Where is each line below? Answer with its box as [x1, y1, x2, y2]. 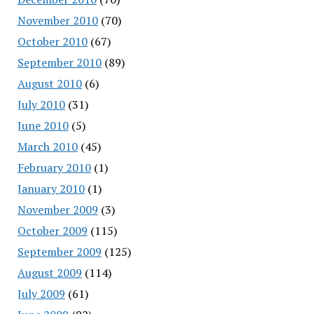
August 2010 [17, 75, 82, 91]
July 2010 [17, 96, 65, 112]
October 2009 [17, 222, 88, 238]
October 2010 [17, 33, 88, 49]
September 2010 [17, 54, 102, 70]
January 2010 [17, 180, 85, 196]
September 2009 [17, 243, 102, 259]
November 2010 [17, 12, 98, 28]
